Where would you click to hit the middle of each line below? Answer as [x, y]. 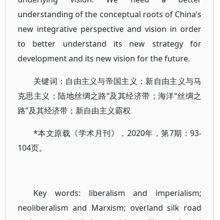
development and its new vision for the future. [104, 58]
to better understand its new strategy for [110, 44]
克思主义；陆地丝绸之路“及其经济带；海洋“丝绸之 [110, 96]
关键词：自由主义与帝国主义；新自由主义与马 [118, 81]
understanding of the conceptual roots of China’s [110, 14]
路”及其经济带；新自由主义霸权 [74, 110]
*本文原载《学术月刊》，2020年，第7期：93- [118, 133]
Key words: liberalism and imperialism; [118, 193]
